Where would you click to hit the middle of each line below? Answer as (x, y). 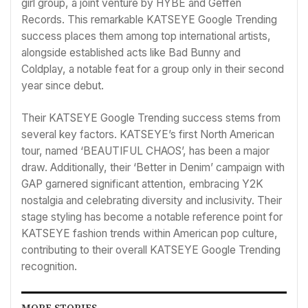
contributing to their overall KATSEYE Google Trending (151, 250)
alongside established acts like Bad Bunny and (131, 52)
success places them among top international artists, (146, 36)
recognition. (49, 267)
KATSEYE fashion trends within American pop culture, (150, 234)
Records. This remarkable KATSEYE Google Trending (149, 19)
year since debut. (63, 85)
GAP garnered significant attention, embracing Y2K (142, 184)
